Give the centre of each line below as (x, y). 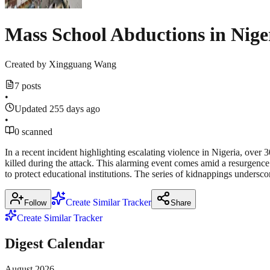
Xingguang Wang (83, 64)
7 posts (28, 86)
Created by (26, 64)
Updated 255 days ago (57, 108)
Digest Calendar (55, 243)
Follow (35, 202)
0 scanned (33, 131)
